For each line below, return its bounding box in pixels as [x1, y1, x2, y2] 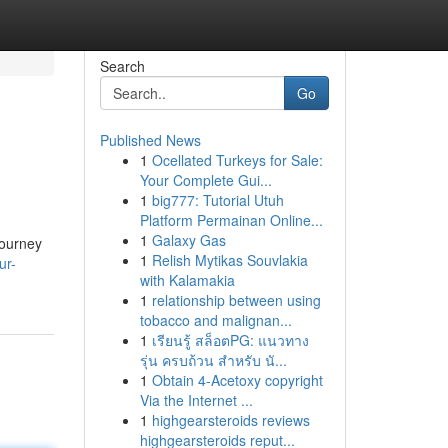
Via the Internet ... [139, 390, 253, 410]
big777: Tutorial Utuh [151, 190, 284, 210]
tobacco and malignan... [139, 310, 292, 330]
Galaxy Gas [151, 230, 226, 250]
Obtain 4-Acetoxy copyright [151, 370, 323, 390]
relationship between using [151, 290, 321, 310]
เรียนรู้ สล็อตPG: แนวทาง [151, 330, 309, 350]
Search [99, 56, 145, 76]
